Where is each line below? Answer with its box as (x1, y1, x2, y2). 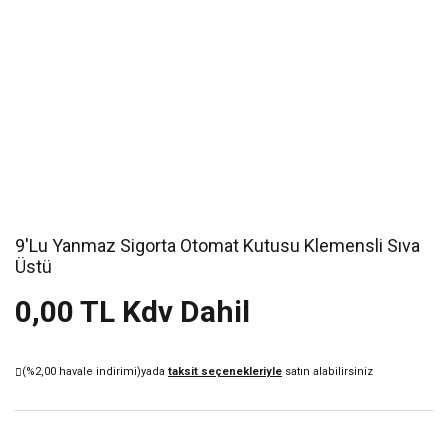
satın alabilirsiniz (282, 365, 373, 378)
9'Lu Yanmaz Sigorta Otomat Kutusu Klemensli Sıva (15, 235, 420, 256)
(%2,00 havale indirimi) (22, 365, 141, 378)
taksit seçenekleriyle (168, 365, 282, 378)
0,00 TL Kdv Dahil (15, 294, 250, 329)
